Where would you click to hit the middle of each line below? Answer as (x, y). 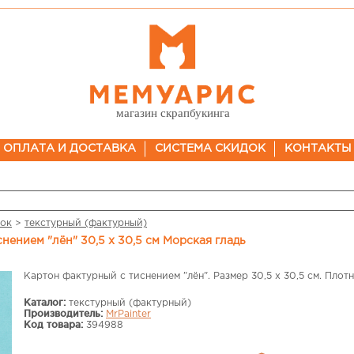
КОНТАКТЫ (318, 149)
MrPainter (128, 314)
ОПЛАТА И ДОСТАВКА (69, 149)
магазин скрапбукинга (173, 113)
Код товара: (53, 324)
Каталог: (45, 302)
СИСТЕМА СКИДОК (210, 149)
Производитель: (63, 313)
